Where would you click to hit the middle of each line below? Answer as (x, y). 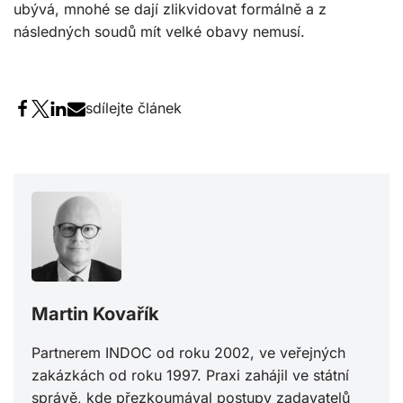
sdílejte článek (134, 108)
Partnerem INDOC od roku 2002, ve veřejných (188, 353)
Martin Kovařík (95, 314)
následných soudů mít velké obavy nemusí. (159, 32)
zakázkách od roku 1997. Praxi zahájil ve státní (190, 376)
